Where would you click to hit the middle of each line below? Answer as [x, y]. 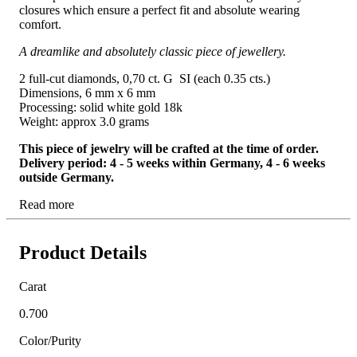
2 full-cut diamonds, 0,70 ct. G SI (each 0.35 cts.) [145, 79]
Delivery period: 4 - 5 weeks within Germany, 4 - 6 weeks [172, 163]
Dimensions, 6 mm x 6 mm [87, 93]
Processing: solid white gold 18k [101, 108]
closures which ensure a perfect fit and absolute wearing [159, 10]
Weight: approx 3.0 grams [84, 122]
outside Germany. [67, 178]
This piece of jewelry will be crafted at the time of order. [169, 149]
